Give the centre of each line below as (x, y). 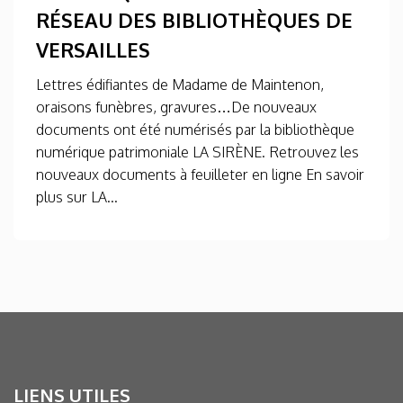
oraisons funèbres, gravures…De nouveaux (176, 107)
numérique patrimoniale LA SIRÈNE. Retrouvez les (197, 152)
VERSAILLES (93, 50)
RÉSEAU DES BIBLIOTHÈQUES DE (194, 20)
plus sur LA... (77, 197)
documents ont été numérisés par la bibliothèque (195, 130)
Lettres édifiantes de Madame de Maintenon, (180, 85)
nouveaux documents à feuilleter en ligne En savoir (200, 175)
